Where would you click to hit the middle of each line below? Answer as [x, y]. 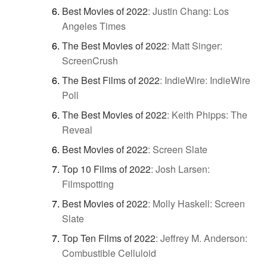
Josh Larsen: [183, 169]
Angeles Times [94, 26]
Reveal [77, 129]
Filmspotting [88, 184]
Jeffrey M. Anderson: [204, 238]
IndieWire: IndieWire [207, 80]
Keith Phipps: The [209, 114]
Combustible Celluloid [109, 253]
